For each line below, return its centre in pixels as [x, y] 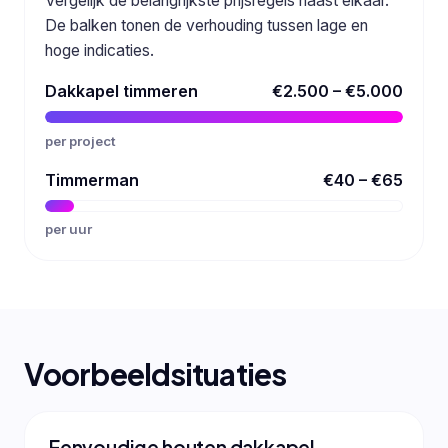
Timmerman [92, 179]
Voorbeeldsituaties [155, 373]
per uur [68, 228]
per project [80, 140]
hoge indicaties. [99, 51]
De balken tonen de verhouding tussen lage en [206, 26]
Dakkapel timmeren [121, 91]
